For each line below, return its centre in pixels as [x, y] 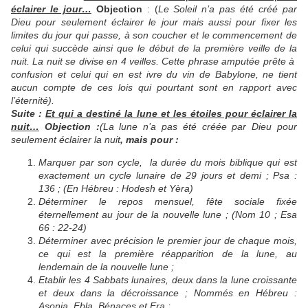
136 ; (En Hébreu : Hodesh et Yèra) [116, 189]
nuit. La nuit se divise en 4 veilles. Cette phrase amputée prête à [154, 62]
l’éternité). [33, 101]
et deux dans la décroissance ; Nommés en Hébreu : [168, 293]
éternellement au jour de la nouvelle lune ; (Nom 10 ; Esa [168, 215]
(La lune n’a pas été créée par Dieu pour [198, 127]
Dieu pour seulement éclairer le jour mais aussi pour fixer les [154, 22]
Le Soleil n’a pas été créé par [228, 9]
